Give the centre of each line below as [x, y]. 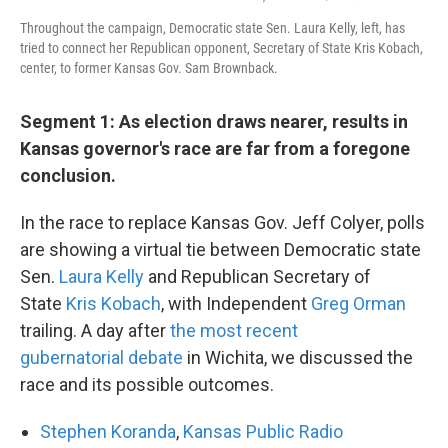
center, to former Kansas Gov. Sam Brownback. [149, 68]
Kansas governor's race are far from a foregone [215, 149]
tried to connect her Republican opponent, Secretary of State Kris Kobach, [221, 48]
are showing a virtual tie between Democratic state [220, 250]
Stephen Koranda [108, 432]
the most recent [234, 331]
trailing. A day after [95, 331]
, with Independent [236, 304]
